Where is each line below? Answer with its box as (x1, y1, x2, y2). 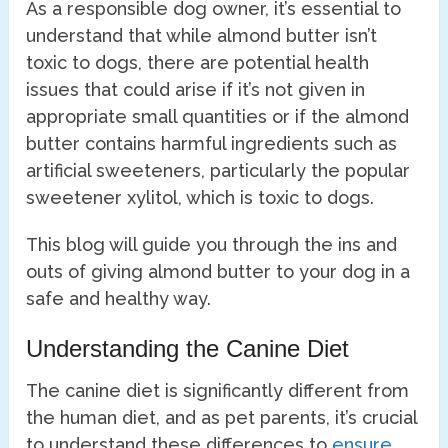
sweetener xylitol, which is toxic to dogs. (26, 186, 375, 208)
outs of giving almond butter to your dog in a (26, 260, 411, 282)
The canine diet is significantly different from (26, 379, 410, 401)
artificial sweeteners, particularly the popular (26, 159, 411, 181)
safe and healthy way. (26, 287, 212, 309)
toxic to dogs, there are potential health (26, 51, 370, 73)
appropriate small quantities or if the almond (26, 105, 410, 127)
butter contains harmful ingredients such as (26, 132, 398, 154)
